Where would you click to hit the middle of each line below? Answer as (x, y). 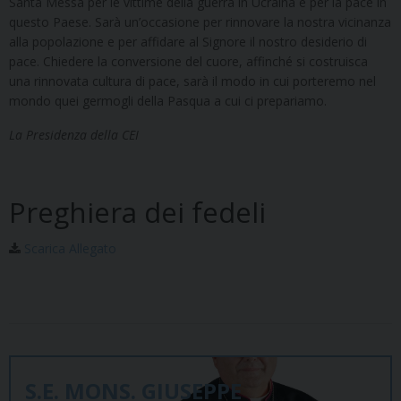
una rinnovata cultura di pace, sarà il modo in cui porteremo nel (192, 81)
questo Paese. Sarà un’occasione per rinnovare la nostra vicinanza (200, 22)
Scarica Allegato (68, 249)
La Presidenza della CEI (74, 135)
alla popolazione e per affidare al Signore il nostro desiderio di (188, 42)
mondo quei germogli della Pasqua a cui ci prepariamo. (168, 101)
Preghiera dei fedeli (137, 213)
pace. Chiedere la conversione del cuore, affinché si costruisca (188, 62)
